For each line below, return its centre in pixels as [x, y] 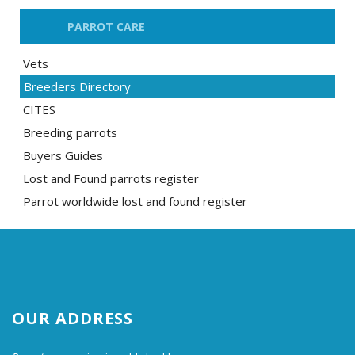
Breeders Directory [77, 86]
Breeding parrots [70, 132]
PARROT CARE [106, 27]
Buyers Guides [63, 155]
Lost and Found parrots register [111, 178]
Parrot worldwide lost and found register [135, 201]
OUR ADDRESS [73, 318]
